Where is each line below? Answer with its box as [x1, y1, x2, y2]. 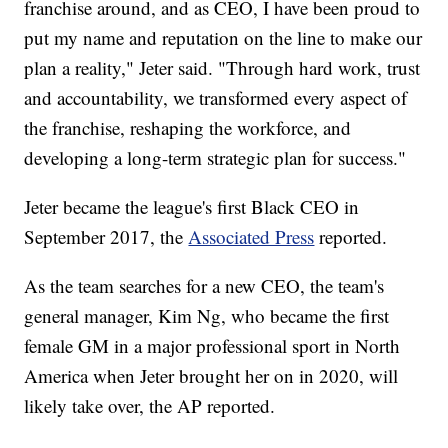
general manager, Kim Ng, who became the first [24, 303, 390, 329]
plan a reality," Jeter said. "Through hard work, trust [24, 55, 421, 81]
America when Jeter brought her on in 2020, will [24, 363, 399, 389]
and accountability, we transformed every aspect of [24, 85, 408, 111]
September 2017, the [24, 224, 189, 250]
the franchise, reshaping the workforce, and [24, 115, 352, 141]
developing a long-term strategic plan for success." [24, 145, 407, 171]
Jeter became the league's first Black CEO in [24, 194, 360, 220]
